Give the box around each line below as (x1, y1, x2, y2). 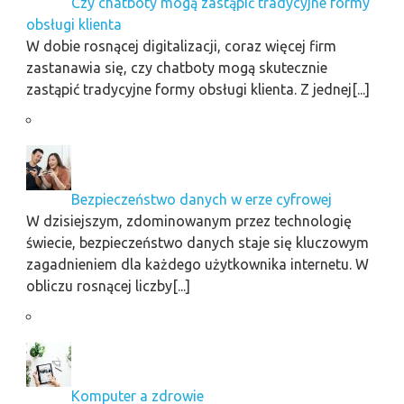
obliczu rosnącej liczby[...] (25, 277, 190, 294)
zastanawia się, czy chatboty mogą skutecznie (25, 59, 327, 76)
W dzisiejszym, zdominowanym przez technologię (25, 212, 352, 229)
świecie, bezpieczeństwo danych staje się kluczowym (25, 234, 369, 251)
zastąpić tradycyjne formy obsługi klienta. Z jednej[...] (25, 80, 370, 97)
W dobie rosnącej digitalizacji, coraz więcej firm (25, 37, 336, 54)
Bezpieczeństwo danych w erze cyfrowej (70, 190, 332, 207)
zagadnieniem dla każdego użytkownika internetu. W (25, 255, 369, 272)
